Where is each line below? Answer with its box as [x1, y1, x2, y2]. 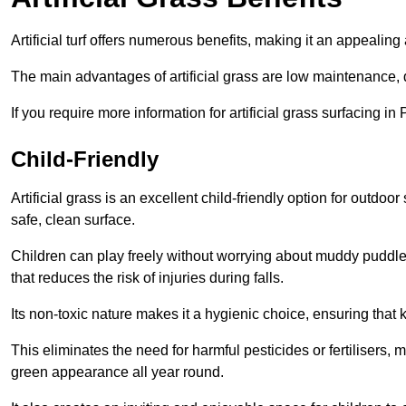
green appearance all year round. [11, 364, 224, 381]
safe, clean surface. [11, 212, 135, 228]
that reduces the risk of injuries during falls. [11, 270, 284, 286]
